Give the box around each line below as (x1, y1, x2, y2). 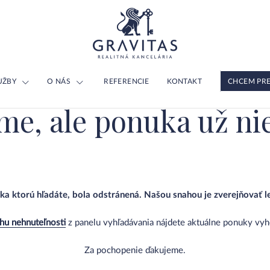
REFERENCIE (104, 78, 149, 85)
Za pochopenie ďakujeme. (84, 246, 186, 255)
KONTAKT (167, 78, 202, 85)
